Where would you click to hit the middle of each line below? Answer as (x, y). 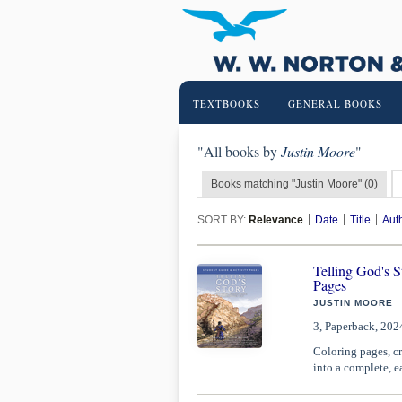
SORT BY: (223, 220)
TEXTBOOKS (226, 104)
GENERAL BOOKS (335, 104)
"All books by (239, 151)
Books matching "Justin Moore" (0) (294, 184)
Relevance (275, 220)
